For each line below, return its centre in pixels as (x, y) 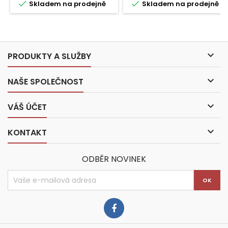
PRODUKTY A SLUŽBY (49, 56)
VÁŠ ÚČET (27, 107)
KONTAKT (27, 133)
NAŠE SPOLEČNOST (46, 82)
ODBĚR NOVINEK (114, 159)
